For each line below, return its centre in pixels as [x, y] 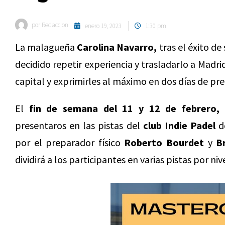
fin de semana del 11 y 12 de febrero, [124, 108]
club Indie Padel [179, 125]
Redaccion [54, 25]
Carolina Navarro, [117, 47]
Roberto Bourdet [164, 142]
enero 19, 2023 [103, 26]
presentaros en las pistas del [79, 125]
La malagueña [46, 47]
